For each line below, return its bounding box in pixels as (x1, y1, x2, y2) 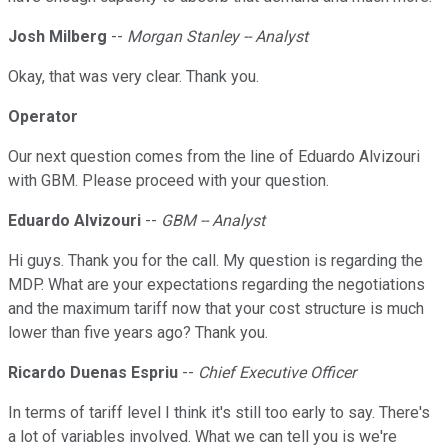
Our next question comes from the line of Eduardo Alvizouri (8, 147, 420, 167)
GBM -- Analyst (161, 211, 265, 231)
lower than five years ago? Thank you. (8, 323, 268, 343)
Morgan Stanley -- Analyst (127, 27, 308, 47)
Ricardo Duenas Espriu (8, 363, 178, 383)
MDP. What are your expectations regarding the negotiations (8, 275, 425, 295)
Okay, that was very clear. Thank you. (8, 67, 259, 87)
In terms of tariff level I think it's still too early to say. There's (8, 403, 430, 423)
